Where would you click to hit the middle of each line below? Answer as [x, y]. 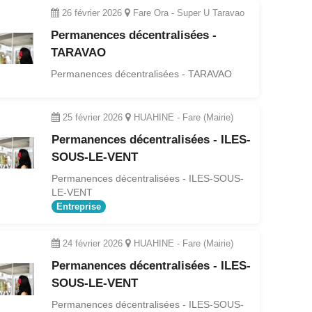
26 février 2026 [92, 13]
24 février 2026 [92, 244]
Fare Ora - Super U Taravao [188, 13]
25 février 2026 [92, 117]
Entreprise [78, 207]
